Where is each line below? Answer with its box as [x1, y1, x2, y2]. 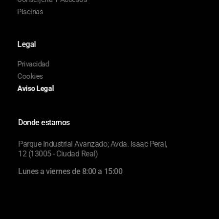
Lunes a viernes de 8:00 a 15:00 [17, 166, 122, 176]
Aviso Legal [17, 84, 54, 93]
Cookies [17, 72, 43, 81]
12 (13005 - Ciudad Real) [17, 149, 97, 158]
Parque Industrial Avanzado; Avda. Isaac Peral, [17, 139, 166, 149]
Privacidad [17, 60, 49, 69]
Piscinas [17, 7, 44, 17]
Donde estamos [17, 118, 69, 128]
